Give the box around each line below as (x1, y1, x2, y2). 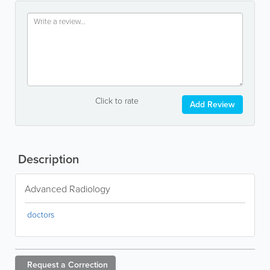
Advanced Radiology (25, 181, 110, 196)
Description (15, 149, 79, 168)
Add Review (190, 98, 235, 111)
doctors (27, 208, 54, 221)
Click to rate (95, 94, 139, 107)
